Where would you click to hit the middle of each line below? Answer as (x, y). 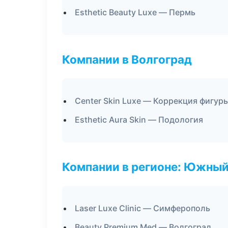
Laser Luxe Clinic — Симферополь (142, 208)
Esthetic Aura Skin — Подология (139, 120)
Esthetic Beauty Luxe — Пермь (135, 12)
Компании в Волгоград (127, 59)
